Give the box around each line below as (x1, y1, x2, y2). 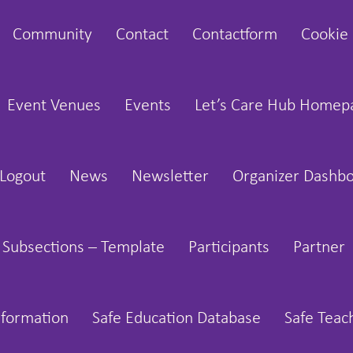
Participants (188, 239, 269, 257)
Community (13, 26, 92, 44)
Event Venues (7, 97, 101, 115)
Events (124, 97, 171, 115)
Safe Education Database (92, 310, 261, 328)
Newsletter (132, 168, 209, 186)
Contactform (192, 26, 277, 44)
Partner (293, 239, 345, 257)
